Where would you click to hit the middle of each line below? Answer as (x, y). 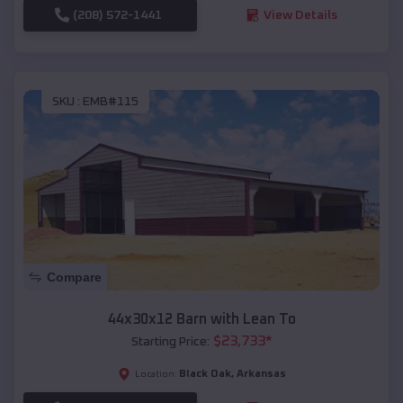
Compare (74, 277)
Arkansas (261, 374)
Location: (156, 374)
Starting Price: (170, 341)
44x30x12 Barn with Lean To (201, 319)
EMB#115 (111, 102)
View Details (300, 15)
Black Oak (205, 374)
